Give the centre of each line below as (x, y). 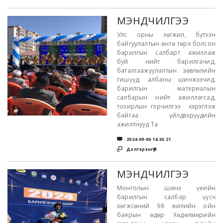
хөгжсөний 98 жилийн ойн (166, 206)
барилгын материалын (166, 88)
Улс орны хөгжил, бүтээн (166, 35)
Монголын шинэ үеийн (166, 188)
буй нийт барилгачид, (166, 61)
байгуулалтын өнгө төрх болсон (166, 44)
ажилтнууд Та (138, 124)
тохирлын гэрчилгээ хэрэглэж (166, 106)
